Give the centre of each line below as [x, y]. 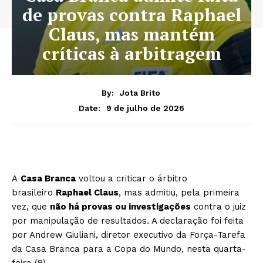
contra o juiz [218, 206]
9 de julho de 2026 [145, 108]
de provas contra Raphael [131, 15]
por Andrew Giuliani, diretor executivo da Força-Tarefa [129, 235]
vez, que [31, 206]
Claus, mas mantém [131, 34]
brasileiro [34, 192]
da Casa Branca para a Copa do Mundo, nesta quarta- [129, 249]
